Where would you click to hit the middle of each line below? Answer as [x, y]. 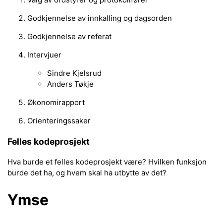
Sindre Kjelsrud [74, 73]
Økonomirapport [56, 103]
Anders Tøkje [70, 84]
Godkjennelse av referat [69, 37]
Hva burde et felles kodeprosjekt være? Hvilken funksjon [107, 162]
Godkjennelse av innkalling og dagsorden [100, 18]
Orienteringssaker [59, 121]
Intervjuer [44, 55]
